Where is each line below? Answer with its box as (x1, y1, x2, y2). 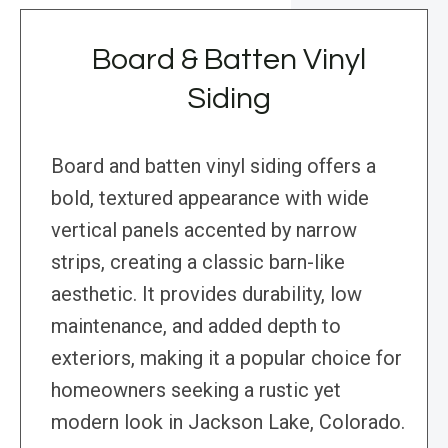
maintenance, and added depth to (51, 314, 341, 339)
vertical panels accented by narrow (51, 218, 357, 243)
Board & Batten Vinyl (92, 44, 366, 76)
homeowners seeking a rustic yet (51, 378, 341, 403)
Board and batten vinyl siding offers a (51, 154, 376, 179)
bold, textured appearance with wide (51, 186, 369, 211)
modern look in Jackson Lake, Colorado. (51, 410, 405, 435)
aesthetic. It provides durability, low (51, 282, 362, 307)
